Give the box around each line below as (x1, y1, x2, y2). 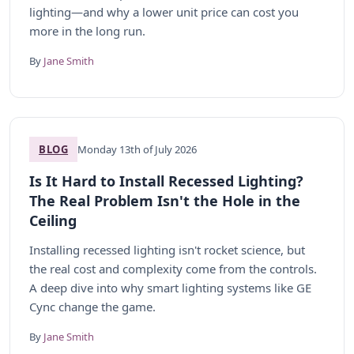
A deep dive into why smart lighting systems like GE (29, 280, 311, 296)
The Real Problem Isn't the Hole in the (29, 191, 300, 210)
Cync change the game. (29, 299, 156, 314)
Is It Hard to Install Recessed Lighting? (29, 171, 303, 190)
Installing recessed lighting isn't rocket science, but (29, 242, 305, 258)
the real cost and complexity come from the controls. (29, 261, 317, 277)
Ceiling (29, 211, 77, 230)
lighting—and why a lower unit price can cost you (29, 4, 299, 20)
